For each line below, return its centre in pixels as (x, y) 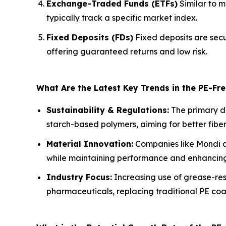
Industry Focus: (79, 177)
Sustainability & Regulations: (108, 110)
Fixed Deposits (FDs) (90, 38)
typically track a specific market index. (122, 18)
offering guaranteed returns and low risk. (127, 52)
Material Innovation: (90, 144)
